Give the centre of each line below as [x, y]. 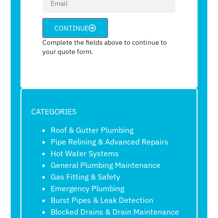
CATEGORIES [54, 112]
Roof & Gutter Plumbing [92, 130]
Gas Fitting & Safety [86, 177]
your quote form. [68, 52]
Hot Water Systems [85, 154]
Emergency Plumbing [88, 189]
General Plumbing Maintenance [106, 165]
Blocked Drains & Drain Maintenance [115, 212]
